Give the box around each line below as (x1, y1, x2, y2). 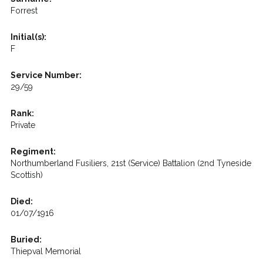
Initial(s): (10, 32, 46, 42)
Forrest (10, 6, 38, 15)
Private (10, 120, 35, 130)
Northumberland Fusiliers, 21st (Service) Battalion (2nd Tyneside (10, 159, 251, 168)
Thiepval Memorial (10, 247, 81, 256)
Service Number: (10, 70, 82, 80)
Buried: (10, 235, 42, 244)
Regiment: (10, 147, 56, 156)
